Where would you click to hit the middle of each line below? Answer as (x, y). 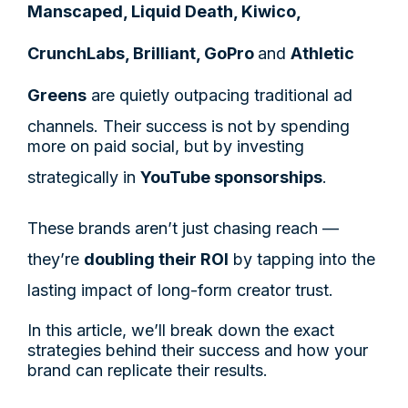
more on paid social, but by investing (166, 146)
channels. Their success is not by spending (189, 126)
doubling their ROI (156, 259)
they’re (56, 259)
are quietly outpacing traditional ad (219, 95)
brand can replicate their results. (148, 370)
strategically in (84, 177)
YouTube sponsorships (231, 177)
